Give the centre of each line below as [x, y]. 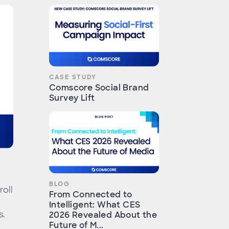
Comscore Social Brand [99, 88]
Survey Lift [72, 98]
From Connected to [91, 195]
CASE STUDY [73, 77]
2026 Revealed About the [103, 215]
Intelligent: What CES [95, 205]
